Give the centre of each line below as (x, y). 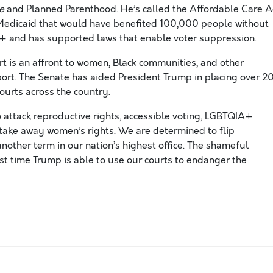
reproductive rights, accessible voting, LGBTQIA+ (143, 116)
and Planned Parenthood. (62, 9)
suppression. (228, 38)
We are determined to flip (175, 131)
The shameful (218, 146)
